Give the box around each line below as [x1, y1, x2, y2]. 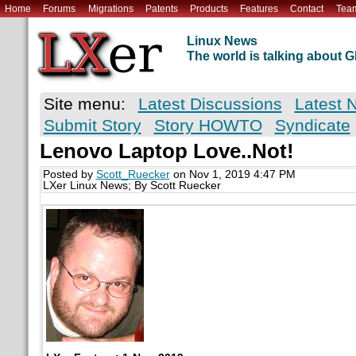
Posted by [42, 168, 96, 181]
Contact [290, 2, 324, 14]
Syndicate [274, 116, 350, 135]
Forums [43, 2, 76, 14]
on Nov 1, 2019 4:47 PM [169, 168, 296, 181]
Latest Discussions [137, 95, 282, 114]
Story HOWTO [153, 116, 262, 135]
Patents [145, 2, 178, 14]
